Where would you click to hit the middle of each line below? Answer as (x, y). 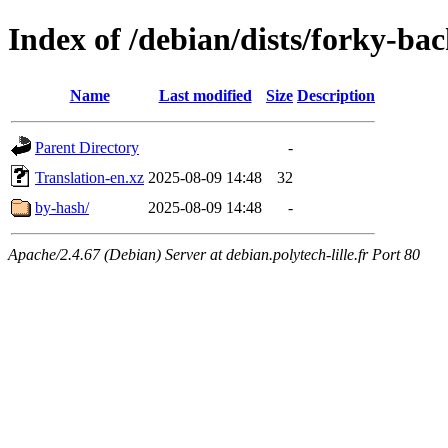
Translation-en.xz (89, 177)
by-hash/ (62, 207)
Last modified (205, 95)
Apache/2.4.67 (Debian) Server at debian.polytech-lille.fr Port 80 (214, 254)
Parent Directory (87, 147)
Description (336, 95)
